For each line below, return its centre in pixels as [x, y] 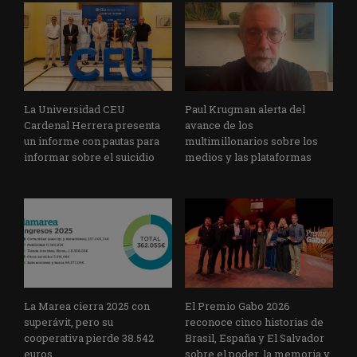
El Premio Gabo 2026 [237, 306]
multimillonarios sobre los [251, 141]
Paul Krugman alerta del [245, 110]
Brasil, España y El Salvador [255, 338]
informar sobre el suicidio [89, 157]
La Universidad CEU [75, 110]
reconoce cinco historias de [254, 322]
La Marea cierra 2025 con [87, 306]
